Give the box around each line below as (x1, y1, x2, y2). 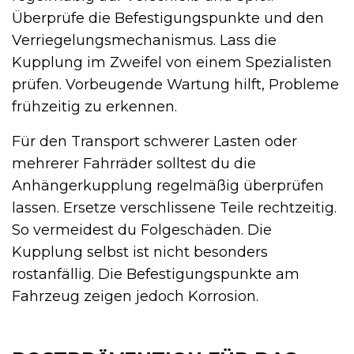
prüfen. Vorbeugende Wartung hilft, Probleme (12, 76, 339, 94)
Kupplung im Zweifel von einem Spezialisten (12, 54, 332, 72)
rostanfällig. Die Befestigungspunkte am (12, 265, 299, 284)
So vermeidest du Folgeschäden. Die (12, 221, 272, 239)
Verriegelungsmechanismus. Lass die (12, 32, 277, 50)
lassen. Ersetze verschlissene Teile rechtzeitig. (12, 199, 337, 217)
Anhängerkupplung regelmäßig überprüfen (12, 177, 324, 195)
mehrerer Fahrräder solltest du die (12, 155, 256, 173)
